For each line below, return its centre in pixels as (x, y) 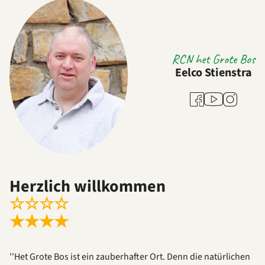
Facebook (209, 98)
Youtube (220, 96)
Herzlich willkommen (88, 187)
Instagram (243, 98)
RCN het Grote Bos (214, 59)
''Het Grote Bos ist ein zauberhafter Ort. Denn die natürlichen (130, 257)
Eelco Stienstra (214, 73)
